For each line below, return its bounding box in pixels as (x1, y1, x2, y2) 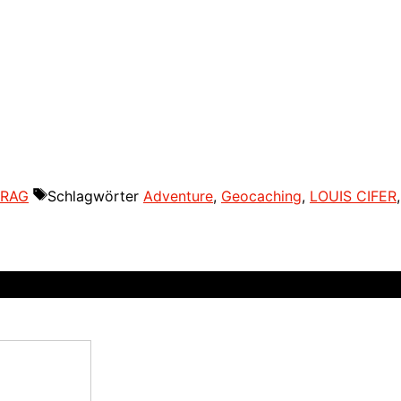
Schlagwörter (47, 187, 143, 206)
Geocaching (221, 187, 302, 206)
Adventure (143, 187, 213, 206)
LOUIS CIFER (310, 187, 397, 206)
